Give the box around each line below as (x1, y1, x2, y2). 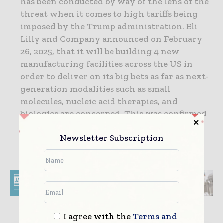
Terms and (132, 210, 177, 222)
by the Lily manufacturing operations (20, 120, 179, 132)
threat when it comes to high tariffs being (20, 8, 198, 20)
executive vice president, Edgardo (20, 133, 163, 144)
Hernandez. (20, 145, 69, 157)
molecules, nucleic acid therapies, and (20, 96, 178, 107)
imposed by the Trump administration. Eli (20, 21, 197, 32)
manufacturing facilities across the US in (20, 58, 193, 70)
